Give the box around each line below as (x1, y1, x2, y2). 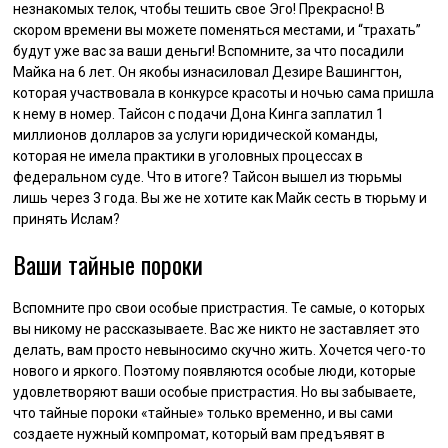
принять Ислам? (13, 210, 121, 227)
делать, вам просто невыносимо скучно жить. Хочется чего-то (13, 341, 427, 358)
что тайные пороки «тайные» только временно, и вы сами (13, 404, 394, 421)
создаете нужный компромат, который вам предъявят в (13, 425, 386, 442)
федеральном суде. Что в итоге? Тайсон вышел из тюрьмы (13, 168, 403, 185)
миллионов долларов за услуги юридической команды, (13, 126, 379, 143)
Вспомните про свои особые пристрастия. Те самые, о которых (13, 299, 426, 316)
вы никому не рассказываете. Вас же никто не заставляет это (13, 320, 421, 337)
